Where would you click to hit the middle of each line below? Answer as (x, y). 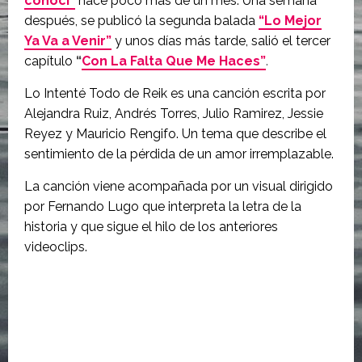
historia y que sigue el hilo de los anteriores (151, 227)
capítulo (48, 61)
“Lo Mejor (290, 21)
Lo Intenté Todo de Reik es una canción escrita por (175, 93)
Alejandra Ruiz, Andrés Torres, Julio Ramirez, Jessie (174, 114)
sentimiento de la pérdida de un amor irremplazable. (179, 154)
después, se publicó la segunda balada (140, 21)
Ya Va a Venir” (68, 41)
